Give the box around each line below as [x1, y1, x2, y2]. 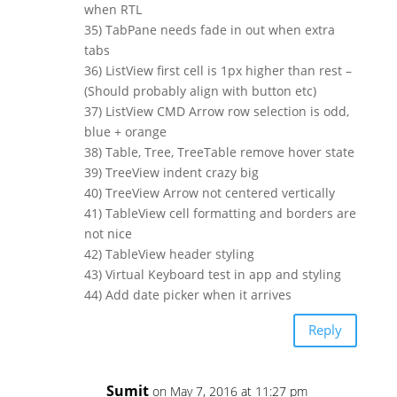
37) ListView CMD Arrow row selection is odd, [83, 102, 349, 120]
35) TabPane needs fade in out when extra [83, 20, 335, 38]
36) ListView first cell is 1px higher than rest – [83, 61, 352, 79]
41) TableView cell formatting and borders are [83, 204, 356, 222]
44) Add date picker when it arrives [83, 285, 292, 303]
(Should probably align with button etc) [83, 82, 316, 99]
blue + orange [83, 122, 167, 140]
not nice [83, 224, 132, 242]
